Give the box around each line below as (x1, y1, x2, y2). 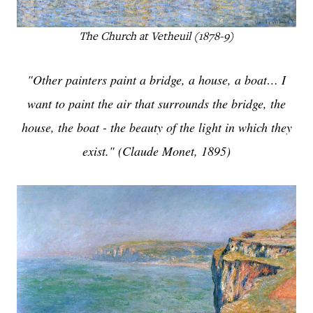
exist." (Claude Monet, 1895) (82, 143, 231, 159)
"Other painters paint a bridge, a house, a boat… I (27, 71, 286, 88)
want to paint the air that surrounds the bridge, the (27, 95, 286, 112)
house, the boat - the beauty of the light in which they (21, 119, 292, 136)
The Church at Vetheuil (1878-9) (79, 31, 234, 43)
